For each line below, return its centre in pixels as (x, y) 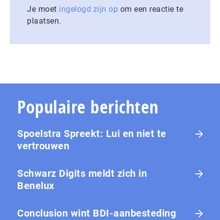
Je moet (43, 9)
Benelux (36, 186)
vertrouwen (43, 146)
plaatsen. (44, 21)
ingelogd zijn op (88, 9)
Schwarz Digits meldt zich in (82, 174)
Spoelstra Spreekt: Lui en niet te (92, 134)
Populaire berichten (88, 107)
